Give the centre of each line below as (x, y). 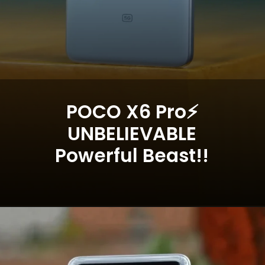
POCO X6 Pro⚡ (132, 112)
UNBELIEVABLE (132, 134)
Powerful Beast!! (132, 156)
